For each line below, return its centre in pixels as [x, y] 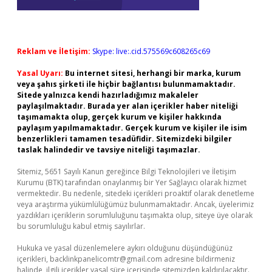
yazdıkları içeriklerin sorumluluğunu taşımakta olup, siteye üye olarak [135, 215]
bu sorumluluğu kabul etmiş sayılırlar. [81, 226]
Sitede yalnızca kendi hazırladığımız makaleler [108, 95]
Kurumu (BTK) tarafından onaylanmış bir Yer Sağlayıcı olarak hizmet [132, 182]
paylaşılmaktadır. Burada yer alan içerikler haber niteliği [127, 106]
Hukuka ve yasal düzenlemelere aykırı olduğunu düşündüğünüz [125, 248]
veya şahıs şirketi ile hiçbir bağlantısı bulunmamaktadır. [126, 84]
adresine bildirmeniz [199, 259]
